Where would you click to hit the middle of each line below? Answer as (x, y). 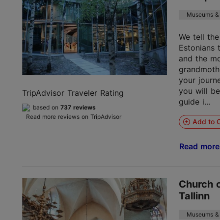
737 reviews (78, 107)
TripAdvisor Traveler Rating (73, 93)
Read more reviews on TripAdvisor (74, 116)
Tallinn (194, 196)
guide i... (195, 102)
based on (47, 107)
